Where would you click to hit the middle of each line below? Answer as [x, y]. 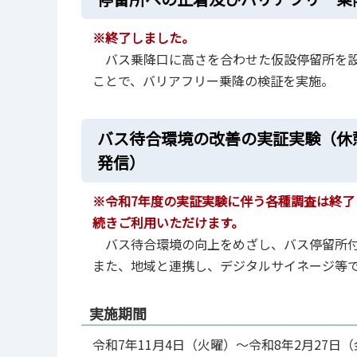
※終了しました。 [143, 38]
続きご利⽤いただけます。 [168, 222]
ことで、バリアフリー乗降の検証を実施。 [213, 81]
